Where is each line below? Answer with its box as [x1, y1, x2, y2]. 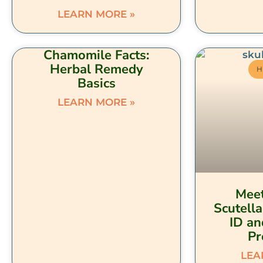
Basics [77, 74, 116, 92]
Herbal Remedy [49, 60, 143, 78]
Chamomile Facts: [43, 46, 150, 64]
